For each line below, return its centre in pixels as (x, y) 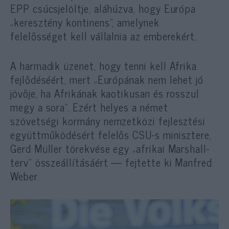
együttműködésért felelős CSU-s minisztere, (111, 135)
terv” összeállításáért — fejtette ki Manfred (111, 162)
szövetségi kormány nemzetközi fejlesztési (108, 121)
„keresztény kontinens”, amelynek (85, 22)
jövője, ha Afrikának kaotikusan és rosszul (105, 93)
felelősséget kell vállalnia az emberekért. (104, 36)
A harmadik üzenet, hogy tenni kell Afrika (104, 66)
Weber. (25, 176)
